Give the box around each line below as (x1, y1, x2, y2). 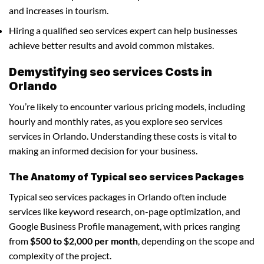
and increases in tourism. (9, 4, 108, 16)
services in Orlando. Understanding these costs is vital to (9, 130, 237, 141)
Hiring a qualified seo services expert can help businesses (9, 25, 237, 37)
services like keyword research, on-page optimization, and (9, 206, 240, 217)
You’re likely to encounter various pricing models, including (9, 100, 245, 112)
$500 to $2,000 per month (30, 235, 138, 247)
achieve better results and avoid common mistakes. (9, 39, 214, 51)
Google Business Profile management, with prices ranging (9, 220, 240, 232)
